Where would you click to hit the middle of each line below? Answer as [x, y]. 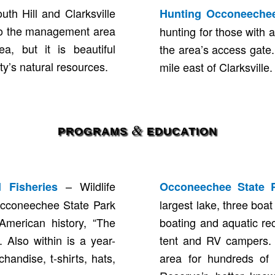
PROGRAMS [95, 131]
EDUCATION [180, 131]
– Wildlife [86, 186]
